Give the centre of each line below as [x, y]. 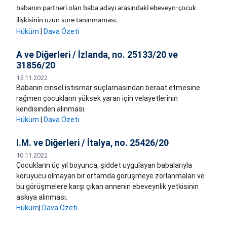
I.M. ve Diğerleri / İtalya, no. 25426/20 [92, 143]
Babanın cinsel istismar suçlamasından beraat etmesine [108, 88]
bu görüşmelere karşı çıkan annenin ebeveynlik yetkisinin [107, 187]
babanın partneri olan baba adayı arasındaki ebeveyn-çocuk [106, 9]
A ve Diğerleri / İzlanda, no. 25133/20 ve [97, 55]
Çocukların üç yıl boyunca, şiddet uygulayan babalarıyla [104, 165]
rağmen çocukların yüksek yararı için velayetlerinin [97, 99]
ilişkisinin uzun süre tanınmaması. [67, 21]
